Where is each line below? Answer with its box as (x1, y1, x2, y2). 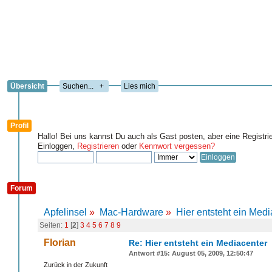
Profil (10, 121, 29, 130)
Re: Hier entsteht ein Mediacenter (129, 238, 267, 248)
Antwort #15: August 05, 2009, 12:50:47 (129, 250, 253, 257)
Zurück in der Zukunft (44, 261, 107, 268)
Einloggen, (38, 141, 77, 151)
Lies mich (124, 82, 155, 90)
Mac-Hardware (100, 207, 163, 217)
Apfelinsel (44, 207, 87, 217)
